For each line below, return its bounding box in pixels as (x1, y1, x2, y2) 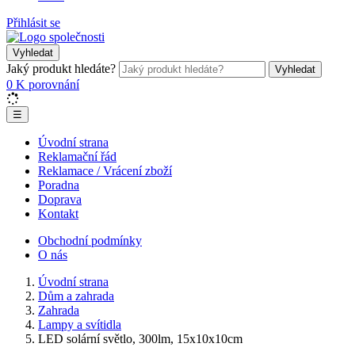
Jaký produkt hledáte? (6, 62, 116, 75)
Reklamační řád (38, 150, 116, 163)
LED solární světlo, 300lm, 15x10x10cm (38, 332, 242, 345)
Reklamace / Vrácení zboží (38, 164, 172, 177)
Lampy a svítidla (38, 318, 121, 331)
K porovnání (16, 78, 79, 91)
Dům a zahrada (38, 289, 114, 303)
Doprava (38, 193, 82, 206)
